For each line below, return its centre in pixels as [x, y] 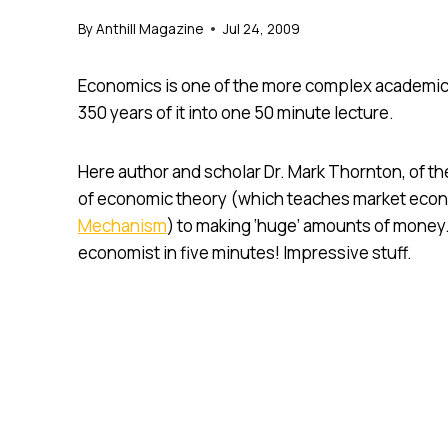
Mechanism [122, 225]
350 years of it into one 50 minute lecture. [236, 112]
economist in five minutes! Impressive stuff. [245, 252]
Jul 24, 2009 [262, 28]
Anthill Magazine [150, 28]
